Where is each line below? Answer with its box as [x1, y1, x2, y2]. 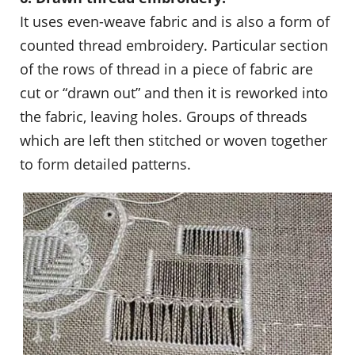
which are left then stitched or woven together [20, 130, 327, 150]
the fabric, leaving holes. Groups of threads [20, 106, 307, 126]
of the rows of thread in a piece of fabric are [20, 59, 313, 78]
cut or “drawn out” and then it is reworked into [20, 82, 328, 102]
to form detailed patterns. [20, 154, 191, 174]
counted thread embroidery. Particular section [20, 35, 328, 55]
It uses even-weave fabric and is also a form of [20, 11, 330, 31]
